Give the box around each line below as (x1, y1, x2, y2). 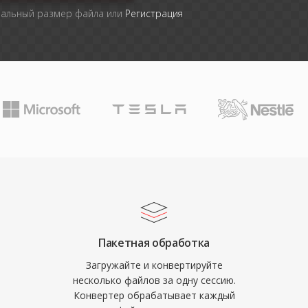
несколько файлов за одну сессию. (72, 274, 236, 287)
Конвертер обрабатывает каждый (73, 289, 235, 302)
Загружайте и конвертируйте (85, 258, 223, 272)
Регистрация (125, 7, 184, 20)
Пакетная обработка (98, 235, 210, 250)
